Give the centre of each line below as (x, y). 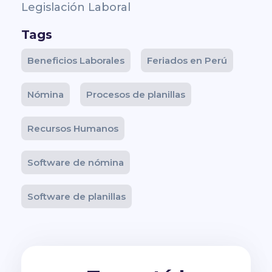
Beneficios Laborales (76, 61)
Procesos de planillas (136, 95)
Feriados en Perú (187, 61)
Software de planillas (76, 197)
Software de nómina (76, 163)
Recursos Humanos (73, 129)
